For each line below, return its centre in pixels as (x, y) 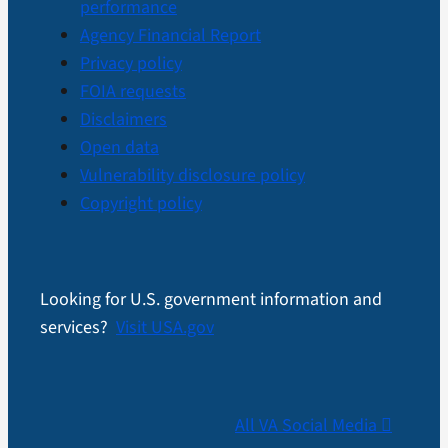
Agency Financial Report (170, 36)
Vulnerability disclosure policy (192, 176)
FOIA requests (132, 92)
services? (77, 328)
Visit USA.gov (164, 328)
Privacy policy (130, 64)
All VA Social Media (308, 426)
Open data (119, 148)
